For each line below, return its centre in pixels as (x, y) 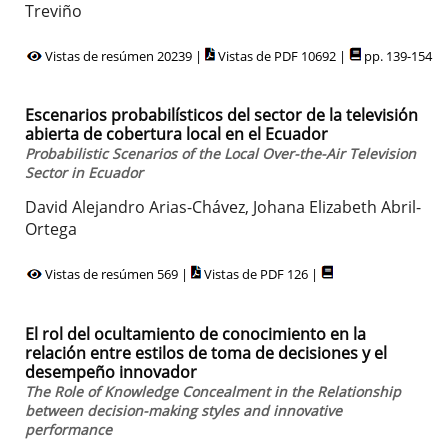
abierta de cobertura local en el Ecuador (176, 134)
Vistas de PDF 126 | (261, 274)
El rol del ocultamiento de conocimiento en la (195, 333)
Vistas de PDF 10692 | (282, 55)
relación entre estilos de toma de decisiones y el (206, 352)
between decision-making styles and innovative (183, 410)
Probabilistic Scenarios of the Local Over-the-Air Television (220, 154)
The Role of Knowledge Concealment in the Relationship (213, 391)
